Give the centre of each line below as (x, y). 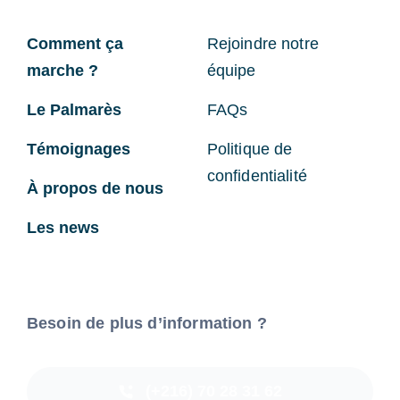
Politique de (250, 150)
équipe (231, 71)
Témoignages (78, 150)
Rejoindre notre (262, 44)
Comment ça (75, 44)
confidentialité (257, 176)
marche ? (62, 71)
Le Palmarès (74, 110)
